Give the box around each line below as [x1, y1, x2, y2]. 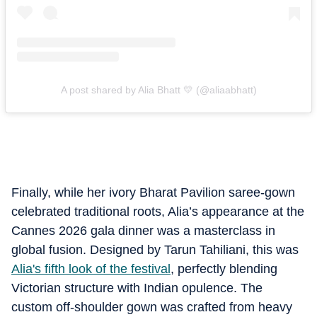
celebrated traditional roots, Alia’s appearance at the [11, 204, 304, 219]
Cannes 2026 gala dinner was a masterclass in [11, 224, 275, 238]
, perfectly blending [171, 262, 277, 276]
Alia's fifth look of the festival [11, 262, 171, 276]
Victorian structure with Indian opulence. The [11, 281, 263, 295]
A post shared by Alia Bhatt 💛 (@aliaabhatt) [60, 83, 257, 96]
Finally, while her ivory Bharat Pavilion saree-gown [11, 185, 295, 200]
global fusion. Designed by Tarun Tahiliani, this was [11, 243, 299, 257]
